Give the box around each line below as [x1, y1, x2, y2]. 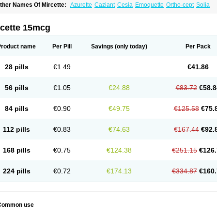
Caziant [94, 1, 115, 8]
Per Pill [52, 43, 72, 50]
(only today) [113, 43, 147, 50]
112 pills [3, 125, 30, 133]
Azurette [70, 1, 92, 8]
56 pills [4, 84, 29, 92]
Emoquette [135, 1, 164, 8]
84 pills [4, 105, 29, 112]
